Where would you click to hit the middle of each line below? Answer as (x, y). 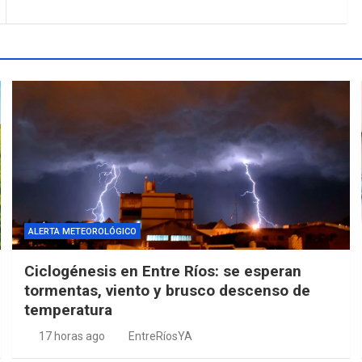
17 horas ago (72, 336)
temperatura (69, 309)
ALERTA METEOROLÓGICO (83, 231)
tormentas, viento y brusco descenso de (168, 290)
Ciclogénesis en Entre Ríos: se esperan (163, 271)
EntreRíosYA (161, 336)
